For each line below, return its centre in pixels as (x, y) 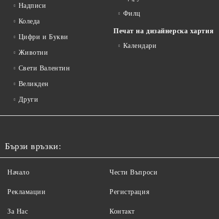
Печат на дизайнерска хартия (164, 31)
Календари (140, 46)
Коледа (29, 21)
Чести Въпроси (134, 172)
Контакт (122, 211)
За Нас (18, 211)
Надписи (32, 6)
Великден (34, 84)
